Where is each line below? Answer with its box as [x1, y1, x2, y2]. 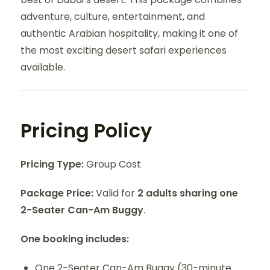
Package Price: [20, 186, 93, 200]
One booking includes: [20, 232, 129, 246]
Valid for [93, 186, 137, 200]
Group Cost [84, 157, 141, 171]
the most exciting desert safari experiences [20, 43, 227, 57]
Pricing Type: [20, 157, 84, 171]
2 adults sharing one [137, 186, 238, 200]
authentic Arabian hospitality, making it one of [20, 27, 238, 40]
